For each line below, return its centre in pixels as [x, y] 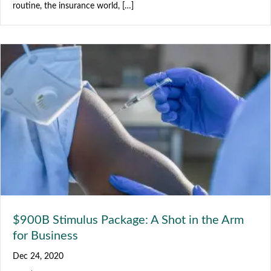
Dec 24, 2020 [38, 256]
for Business [45, 236]
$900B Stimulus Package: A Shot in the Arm [128, 220]
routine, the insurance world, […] [73, 6]
